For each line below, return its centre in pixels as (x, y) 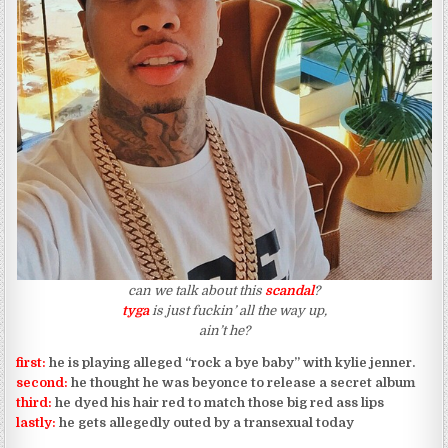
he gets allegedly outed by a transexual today (205, 422)
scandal (289, 290)
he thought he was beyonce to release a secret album (242, 382)
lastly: (36, 422)
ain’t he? (224, 330)
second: (42, 382)
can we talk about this (196, 290)
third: (34, 402)
